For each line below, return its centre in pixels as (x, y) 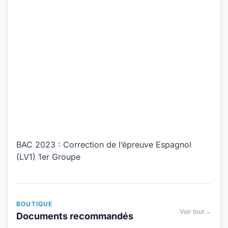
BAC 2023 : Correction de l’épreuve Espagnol (104, 145)
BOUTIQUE (35, 204)
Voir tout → (196, 211)
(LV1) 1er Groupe (48, 157)
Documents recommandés (75, 216)
